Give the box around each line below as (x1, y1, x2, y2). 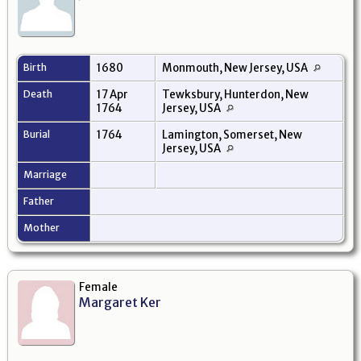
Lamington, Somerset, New (162, 127, 302, 142)
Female (79, 280, 118, 294)
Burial (23, 127, 52, 140)
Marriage (23, 168, 68, 180)
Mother (23, 221, 61, 234)
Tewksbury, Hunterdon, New (162, 87, 309, 102)
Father (23, 194, 56, 207)
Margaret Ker (79, 293, 161, 310)
